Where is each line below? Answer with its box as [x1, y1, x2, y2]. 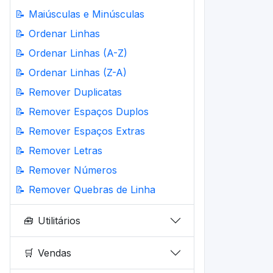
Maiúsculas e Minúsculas [29, 8, 144, 20]
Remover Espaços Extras [29, 125, 145, 137]
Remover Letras [29, 144, 102, 157]
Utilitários [38, 214, 81, 227]
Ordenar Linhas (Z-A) [29, 66, 127, 79]
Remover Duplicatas [29, 86, 122, 98]
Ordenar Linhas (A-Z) [29, 47, 127, 59]
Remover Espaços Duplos [29, 105, 149, 118]
